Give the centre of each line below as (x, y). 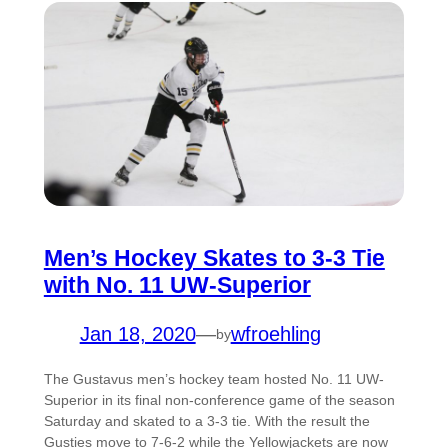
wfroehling (275, 334)
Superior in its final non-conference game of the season (219, 400)
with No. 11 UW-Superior (177, 285)
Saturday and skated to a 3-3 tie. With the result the (206, 421)
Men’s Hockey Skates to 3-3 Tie (214, 258)
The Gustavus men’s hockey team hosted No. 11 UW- (213, 379)
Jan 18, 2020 (137, 334)
